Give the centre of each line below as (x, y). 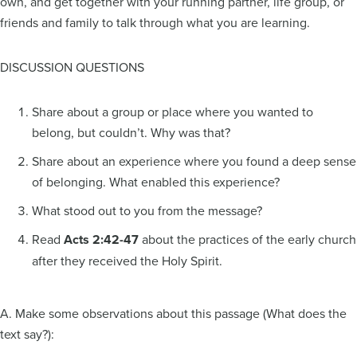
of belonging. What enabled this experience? (157, 181)
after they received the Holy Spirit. (129, 260)
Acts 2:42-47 (101, 239)
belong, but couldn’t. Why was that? (133, 132)
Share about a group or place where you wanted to (173, 111)
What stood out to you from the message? (149, 210)
